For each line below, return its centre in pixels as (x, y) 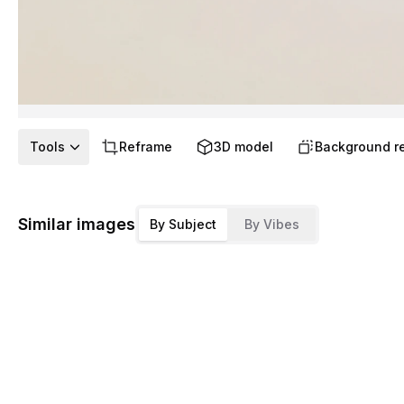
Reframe (146, 147)
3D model (243, 147)
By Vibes (271, 224)
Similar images (77, 224)
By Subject (183, 224)
